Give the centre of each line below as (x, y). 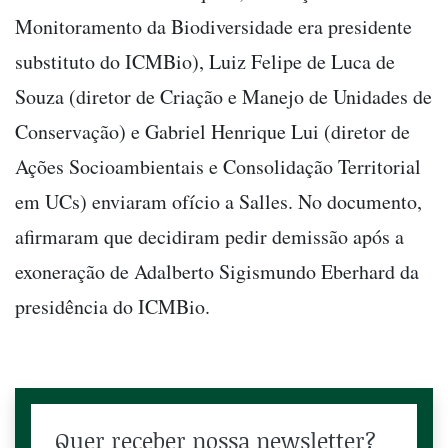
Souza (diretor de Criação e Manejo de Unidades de (223, 96)
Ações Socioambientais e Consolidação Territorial (218, 166)
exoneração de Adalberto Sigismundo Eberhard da (217, 271)
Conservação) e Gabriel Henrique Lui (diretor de (212, 131)
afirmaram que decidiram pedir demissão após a (209, 236)
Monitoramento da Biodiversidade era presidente (213, 26)
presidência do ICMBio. (112, 306)
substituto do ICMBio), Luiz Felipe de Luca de (205, 61)
